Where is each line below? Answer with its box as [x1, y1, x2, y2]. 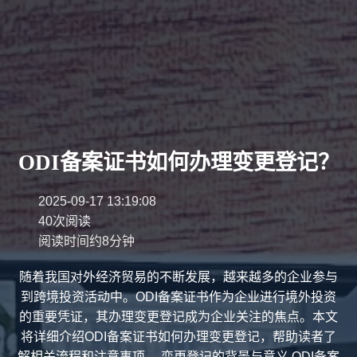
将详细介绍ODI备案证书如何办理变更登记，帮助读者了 [21, 330, 336, 344]
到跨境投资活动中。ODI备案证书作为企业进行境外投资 [21, 290, 336, 304]
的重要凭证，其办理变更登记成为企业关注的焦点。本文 [19, 310, 338, 324]
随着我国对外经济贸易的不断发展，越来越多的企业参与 [19, 270, 338, 284]
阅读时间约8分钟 [38, 234, 135, 249]
